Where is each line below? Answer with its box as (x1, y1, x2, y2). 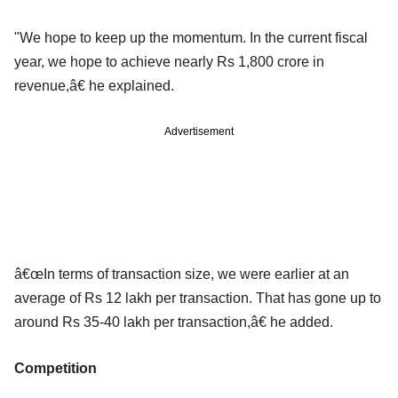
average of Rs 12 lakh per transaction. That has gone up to (14, 290, 381, 306)
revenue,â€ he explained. (14, 77, 174, 93)
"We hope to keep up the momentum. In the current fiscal (14, 29, 368, 45)
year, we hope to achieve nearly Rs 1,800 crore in (14, 53, 324, 69)
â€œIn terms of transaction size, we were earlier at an (14, 266, 349, 282)
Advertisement (164, 124, 234, 138)
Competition (14, 360, 97, 376)
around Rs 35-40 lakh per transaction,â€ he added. (14, 314, 333, 330)
